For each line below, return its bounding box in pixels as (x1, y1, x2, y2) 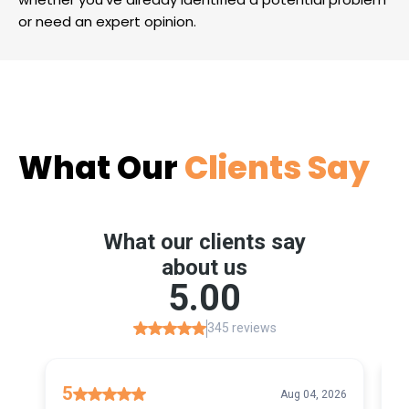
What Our (18, 145, 178, 191)
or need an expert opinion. (18, 12, 196, 32)
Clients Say (178, 145, 370, 191)
